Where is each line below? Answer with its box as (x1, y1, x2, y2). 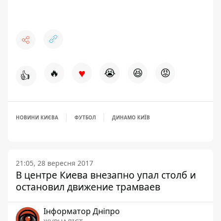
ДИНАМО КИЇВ (112, 114, 150, 121)
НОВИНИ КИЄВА (16, 114, 58, 121)
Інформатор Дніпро (43, 206, 120, 217)
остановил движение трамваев (16, 180, 160, 193)
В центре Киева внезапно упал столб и (16, 168, 196, 182)
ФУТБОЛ (74, 114, 96, 121)
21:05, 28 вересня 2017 (16, 158, 93, 168)
